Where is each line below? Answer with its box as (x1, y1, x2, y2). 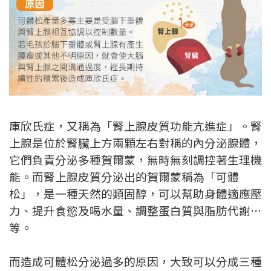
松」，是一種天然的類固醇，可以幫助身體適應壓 (9, 185, 262, 202)
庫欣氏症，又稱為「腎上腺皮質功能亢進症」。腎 (9, 117, 262, 134)
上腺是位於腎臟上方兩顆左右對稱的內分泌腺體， (9, 134, 262, 151)
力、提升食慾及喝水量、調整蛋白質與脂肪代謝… (9, 202, 261, 219)
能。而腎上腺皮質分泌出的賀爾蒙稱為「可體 (9, 168, 239, 185)
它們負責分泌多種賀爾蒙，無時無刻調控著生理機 (9, 151, 262, 168)
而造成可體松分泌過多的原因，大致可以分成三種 (9, 253, 262, 270)
